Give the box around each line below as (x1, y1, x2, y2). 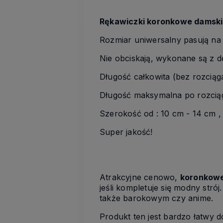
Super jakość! (100, 127, 153, 137)
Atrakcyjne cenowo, (100, 172, 180, 182)
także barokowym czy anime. (100, 193, 214, 203)
